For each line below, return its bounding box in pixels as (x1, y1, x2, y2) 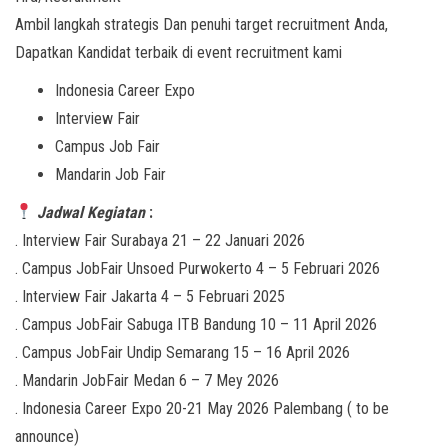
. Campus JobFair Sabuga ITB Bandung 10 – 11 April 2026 (15, 314, 377, 334)
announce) (15, 426, 79, 446)
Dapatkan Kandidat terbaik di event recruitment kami (15, 42, 342, 62)
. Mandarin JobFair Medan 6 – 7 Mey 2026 (15, 370, 279, 390)
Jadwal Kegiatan (37, 202, 146, 222)
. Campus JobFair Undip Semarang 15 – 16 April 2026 (15, 342, 350, 362)
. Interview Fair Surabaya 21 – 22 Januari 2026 (15, 230, 305, 250)
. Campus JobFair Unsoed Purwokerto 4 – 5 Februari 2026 (15, 258, 380, 278)
